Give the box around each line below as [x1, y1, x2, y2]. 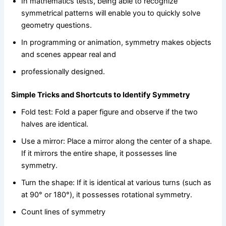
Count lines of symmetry [21, 207, 106, 217]
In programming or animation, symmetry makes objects [21, 38, 212, 47]
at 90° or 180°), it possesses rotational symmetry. [21, 190, 193, 200]
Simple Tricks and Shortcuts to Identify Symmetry [11, 90, 191, 100]
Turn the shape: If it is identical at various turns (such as [21, 178, 212, 188]
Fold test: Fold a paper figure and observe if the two [21, 107, 198, 117]
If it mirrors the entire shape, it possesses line [21, 149, 177, 158]
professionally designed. [21, 67, 105, 77]
